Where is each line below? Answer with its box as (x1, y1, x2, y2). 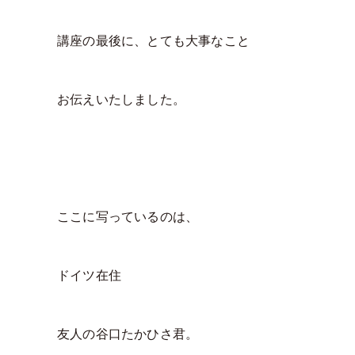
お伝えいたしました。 (57, 90, 185, 110)
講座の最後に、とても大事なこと (57, 31, 250, 52)
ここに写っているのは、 (57, 207, 199, 227)
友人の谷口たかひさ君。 (57, 324, 199, 345)
